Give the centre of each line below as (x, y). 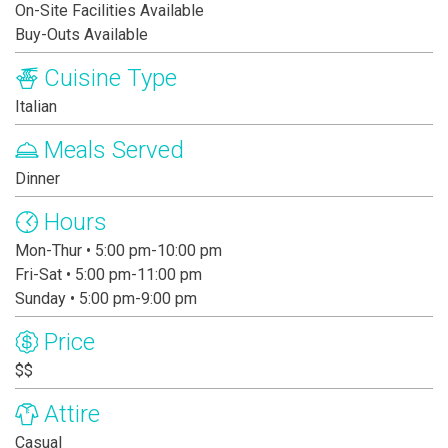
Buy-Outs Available (81, 35)
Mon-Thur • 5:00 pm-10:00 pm (118, 251)
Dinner (37, 179)
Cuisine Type (110, 78)
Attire (72, 414)
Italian (36, 107)
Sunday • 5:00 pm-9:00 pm (106, 299)
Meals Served (114, 150)
